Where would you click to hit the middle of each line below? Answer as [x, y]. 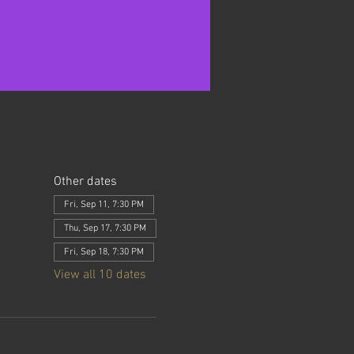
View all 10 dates [100, 275]
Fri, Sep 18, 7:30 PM [104, 252]
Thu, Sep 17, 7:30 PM [105, 228]
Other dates [85, 182]
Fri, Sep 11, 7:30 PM [104, 205]
